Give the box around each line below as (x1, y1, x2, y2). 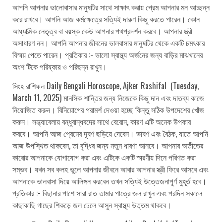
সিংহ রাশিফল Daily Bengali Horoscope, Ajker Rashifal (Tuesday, (12, 79, 199, 92)
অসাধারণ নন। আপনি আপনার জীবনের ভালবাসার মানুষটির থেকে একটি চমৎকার (12, 36, 205, 49)
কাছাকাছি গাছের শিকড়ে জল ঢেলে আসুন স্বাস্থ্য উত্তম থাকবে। (12, 198, 171, 211)
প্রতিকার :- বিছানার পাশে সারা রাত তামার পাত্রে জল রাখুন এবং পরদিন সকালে (12, 186, 202, 199)
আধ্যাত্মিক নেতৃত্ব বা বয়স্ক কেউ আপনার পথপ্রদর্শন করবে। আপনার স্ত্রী (12, 24, 192, 37)
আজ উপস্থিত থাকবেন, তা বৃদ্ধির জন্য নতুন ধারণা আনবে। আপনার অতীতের (12, 139, 203, 151)
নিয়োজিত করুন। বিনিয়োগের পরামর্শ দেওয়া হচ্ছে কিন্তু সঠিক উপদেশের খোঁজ (12, 103, 204, 115)
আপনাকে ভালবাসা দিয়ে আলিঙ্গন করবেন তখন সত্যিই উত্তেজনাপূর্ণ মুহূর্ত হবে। (12, 174, 207, 187)
